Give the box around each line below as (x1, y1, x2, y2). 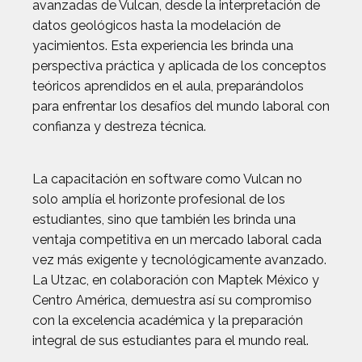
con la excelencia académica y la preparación (32, 313, 303, 328)
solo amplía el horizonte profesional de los (32, 192, 285, 207)
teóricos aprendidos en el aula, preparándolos (32, 78, 304, 94)
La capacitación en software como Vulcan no (32, 171, 302, 187)
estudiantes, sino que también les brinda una (32, 212, 296, 227)
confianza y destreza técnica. (32, 119, 206, 134)
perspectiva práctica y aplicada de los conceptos (32, 58, 326, 74)
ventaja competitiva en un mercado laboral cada (32, 232, 322, 247)
